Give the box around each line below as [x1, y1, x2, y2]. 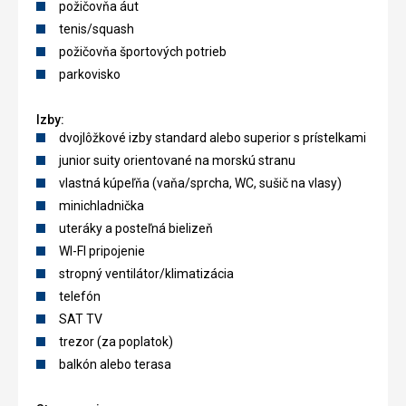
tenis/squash [59, 22, 134, 37]
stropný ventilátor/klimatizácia [59, 266, 234, 282]
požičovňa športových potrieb [59, 44, 227, 60]
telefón [59, 289, 101, 304]
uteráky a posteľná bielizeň [59, 221, 213, 237]
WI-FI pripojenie [59, 244, 145, 259]
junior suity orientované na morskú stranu [59, 153, 295, 169]
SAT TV [59, 312, 102, 327]
